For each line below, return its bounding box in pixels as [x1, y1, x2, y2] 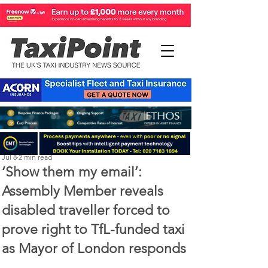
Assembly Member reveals [2, 183, 163, 199]
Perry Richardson [2, 142, 56, 151]
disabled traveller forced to [2, 202, 170, 218]
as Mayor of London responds [2, 240, 186, 257]
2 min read [19, 153, 52, 162]
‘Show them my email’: [2, 164, 142, 180]
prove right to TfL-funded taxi [2, 221, 185, 237]
